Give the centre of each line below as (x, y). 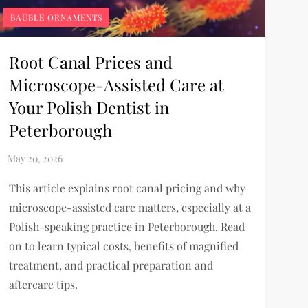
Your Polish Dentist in (89, 108)
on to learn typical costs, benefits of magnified (123, 246)
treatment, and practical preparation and (111, 265)
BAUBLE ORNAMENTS (56, 18)
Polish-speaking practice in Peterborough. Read (126, 227)
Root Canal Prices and (90, 62)
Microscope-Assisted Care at (116, 85)
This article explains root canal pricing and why (127, 188)
